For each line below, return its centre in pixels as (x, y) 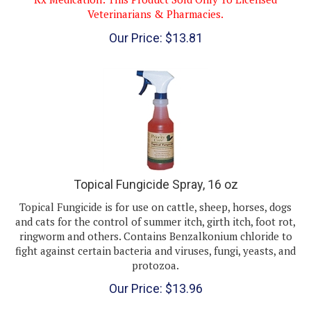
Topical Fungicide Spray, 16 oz (155, 171)
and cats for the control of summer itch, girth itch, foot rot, (155, 208)
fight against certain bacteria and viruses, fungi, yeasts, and (155, 237)
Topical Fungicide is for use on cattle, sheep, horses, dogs (155, 193)
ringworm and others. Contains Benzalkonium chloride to (155, 222)
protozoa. (155, 252)
